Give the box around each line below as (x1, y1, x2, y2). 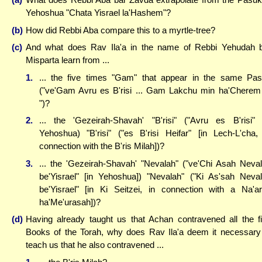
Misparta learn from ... (26, 55, 109, 65)
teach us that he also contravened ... (26, 240, 164, 250)
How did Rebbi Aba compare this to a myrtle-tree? (26, 25, 215, 35)
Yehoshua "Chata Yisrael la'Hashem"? (26, 8, 171, 18)
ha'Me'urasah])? (39, 196, 101, 207)
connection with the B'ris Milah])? (39, 141, 164, 151)
